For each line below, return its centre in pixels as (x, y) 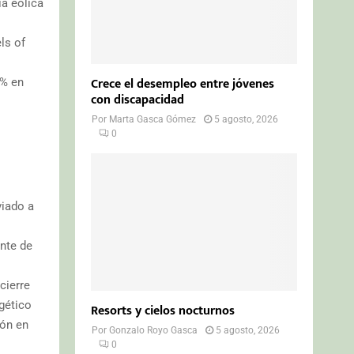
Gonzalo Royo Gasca (154, 330)
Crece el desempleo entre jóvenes (183, 84)
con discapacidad (138, 100)
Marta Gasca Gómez (153, 119)
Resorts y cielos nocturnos (163, 311)
